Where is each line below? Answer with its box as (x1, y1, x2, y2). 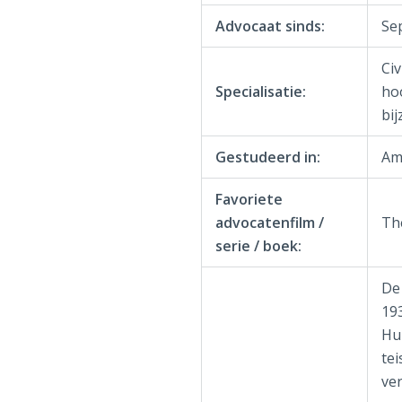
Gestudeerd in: (214, 147, 320, 167)
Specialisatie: (214, 82, 306, 101)
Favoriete (214, 189, 283, 209)
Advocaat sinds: (214, 16, 325, 36)
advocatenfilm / (214, 213, 324, 232)
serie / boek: (214, 236, 301, 256)
